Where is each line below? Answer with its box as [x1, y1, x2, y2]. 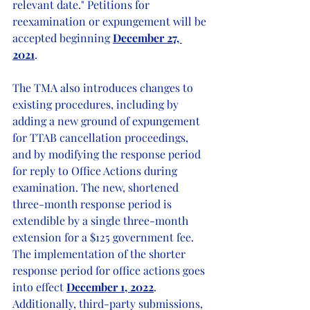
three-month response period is [12, 197, 174, 211]
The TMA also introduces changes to [12, 80, 196, 95]
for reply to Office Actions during [12, 163, 180, 178]
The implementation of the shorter [12, 246, 188, 261]
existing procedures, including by [12, 97, 181, 111]
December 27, [113, 30, 182, 45]
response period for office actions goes [12, 263, 208, 277]
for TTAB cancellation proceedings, [12, 130, 191, 145]
